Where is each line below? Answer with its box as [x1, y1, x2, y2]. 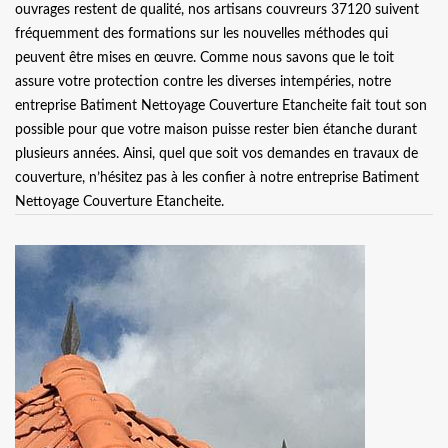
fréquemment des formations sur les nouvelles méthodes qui [15, 26, 388, 41]
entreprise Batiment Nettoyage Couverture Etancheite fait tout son [15, 98, 427, 113]
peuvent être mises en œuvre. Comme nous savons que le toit [15, 50, 394, 65]
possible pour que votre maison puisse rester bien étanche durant [15, 122, 417, 137]
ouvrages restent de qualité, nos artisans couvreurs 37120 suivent [15, 2, 419, 17]
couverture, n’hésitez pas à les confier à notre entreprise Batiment [15, 170, 419, 185]
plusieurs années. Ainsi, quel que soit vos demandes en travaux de [15, 146, 418, 161]
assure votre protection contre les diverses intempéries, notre [15, 74, 391, 89]
